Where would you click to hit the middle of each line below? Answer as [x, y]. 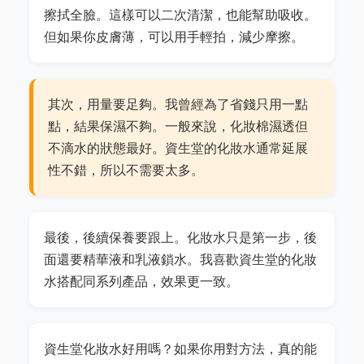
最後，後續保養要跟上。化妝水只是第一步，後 [180, 238]
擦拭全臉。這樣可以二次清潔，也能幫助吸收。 [180, 15]
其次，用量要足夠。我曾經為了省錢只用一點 [178, 104]
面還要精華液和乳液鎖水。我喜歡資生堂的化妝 [180, 260]
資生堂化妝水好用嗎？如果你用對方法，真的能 [180, 349]
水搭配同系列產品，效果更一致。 [141, 282]
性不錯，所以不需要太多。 [126, 170]
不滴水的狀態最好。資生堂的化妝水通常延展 [178, 148]
